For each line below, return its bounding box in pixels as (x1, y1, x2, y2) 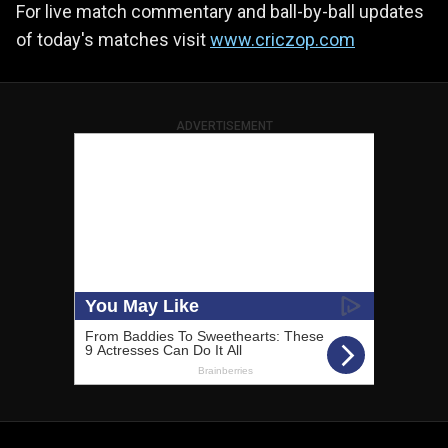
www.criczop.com (210, 29, 355, 51)
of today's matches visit (16, 29, 210, 51)
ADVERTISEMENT (175, 119, 273, 134)
